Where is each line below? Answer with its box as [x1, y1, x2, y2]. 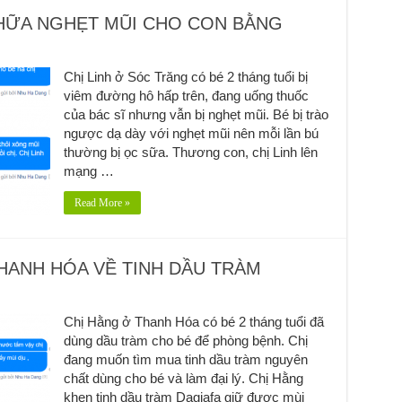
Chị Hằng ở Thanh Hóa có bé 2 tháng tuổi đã [63, 313, 324, 329]
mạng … [63, 162, 114, 179]
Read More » [74, 196, 130, 209]
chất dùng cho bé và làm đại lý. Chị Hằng [63, 370, 303, 386]
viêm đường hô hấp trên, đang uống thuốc [63, 87, 309, 103]
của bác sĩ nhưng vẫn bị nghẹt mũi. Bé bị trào [63, 106, 328, 122]
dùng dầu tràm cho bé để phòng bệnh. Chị [63, 332, 308, 348]
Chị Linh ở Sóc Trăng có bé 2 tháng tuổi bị [63, 68, 308, 84]
